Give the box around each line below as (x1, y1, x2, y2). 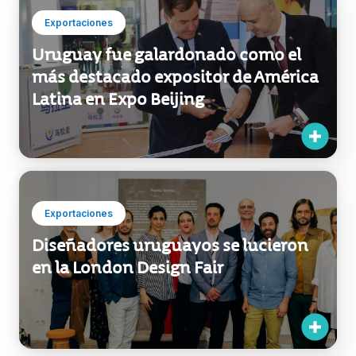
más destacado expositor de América (32, 67, 319, 88)
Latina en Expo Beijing (32, 89, 204, 110)
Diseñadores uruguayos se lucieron (32, 235, 308, 257)
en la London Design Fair (32, 257, 223, 279)
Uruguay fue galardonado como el (32, 44, 301, 66)
